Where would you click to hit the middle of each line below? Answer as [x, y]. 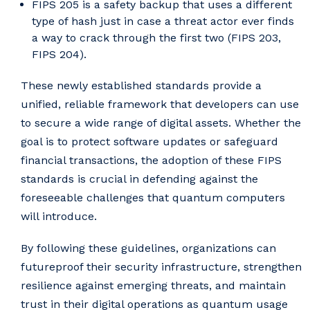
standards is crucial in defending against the [139, 179]
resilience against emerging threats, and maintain [153, 286]
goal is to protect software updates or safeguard [149, 141]
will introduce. [59, 216]
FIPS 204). [59, 54]
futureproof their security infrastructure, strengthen [161, 267]
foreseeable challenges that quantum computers [153, 197]
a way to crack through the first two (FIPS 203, [156, 37]
